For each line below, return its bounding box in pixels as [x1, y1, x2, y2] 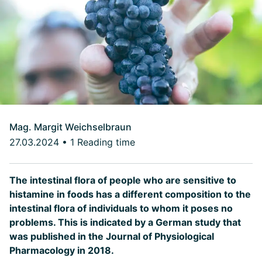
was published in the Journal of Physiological [9, 230, 214, 242]
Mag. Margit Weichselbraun [9, 121, 132, 133]
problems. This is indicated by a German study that [9, 216, 241, 228]
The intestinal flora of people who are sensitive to [9, 174, 236, 186]
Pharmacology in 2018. [9, 244, 114, 256]
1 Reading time [70, 136, 135, 148]
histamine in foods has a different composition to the [9, 188, 251, 200]
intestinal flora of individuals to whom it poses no [9, 202, 233, 214]
